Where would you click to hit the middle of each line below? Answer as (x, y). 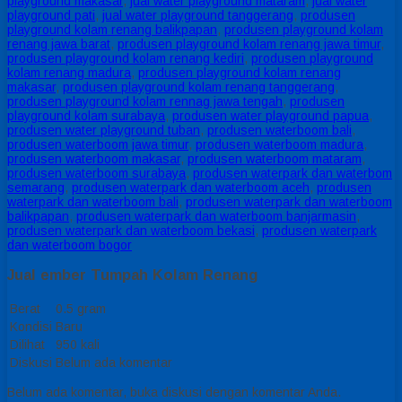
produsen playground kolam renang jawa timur (249, 44)
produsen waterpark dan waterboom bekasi (131, 231)
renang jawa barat (59, 44)
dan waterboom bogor (70, 245)
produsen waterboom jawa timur (98, 145)
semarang (36, 188)
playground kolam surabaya (86, 116)
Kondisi (31, 326)
